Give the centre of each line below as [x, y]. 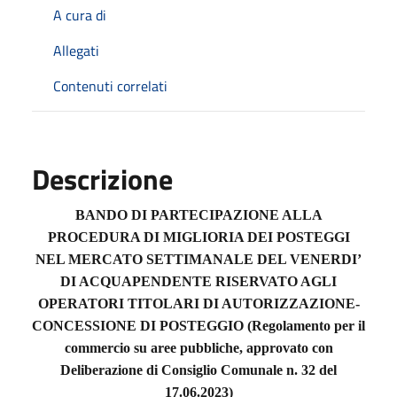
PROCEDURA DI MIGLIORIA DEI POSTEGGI [198, 237]
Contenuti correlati [110, 86]
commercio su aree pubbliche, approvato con [198, 347]
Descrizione [102, 179]
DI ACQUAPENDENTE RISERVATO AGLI [198, 281]
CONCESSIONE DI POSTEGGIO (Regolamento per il [198, 325]
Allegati [76, 50]
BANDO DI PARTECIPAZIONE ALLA [198, 214]
